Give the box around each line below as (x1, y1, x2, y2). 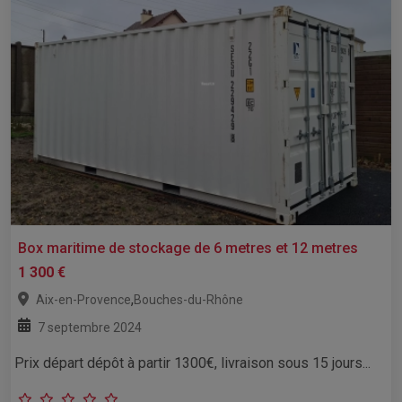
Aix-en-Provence (36, 292, 131, 307)
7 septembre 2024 (38, 319, 142, 335)
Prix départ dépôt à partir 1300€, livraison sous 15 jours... (14, 354, 371, 371)
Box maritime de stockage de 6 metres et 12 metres (18, 239, 358, 257)
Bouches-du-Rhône (134, 292, 243, 307)
